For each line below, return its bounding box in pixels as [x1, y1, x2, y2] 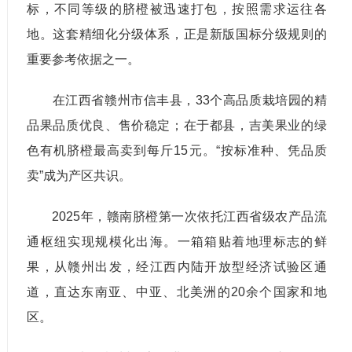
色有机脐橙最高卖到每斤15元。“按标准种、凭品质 [27, 143, 327, 157]
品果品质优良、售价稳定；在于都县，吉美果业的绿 [27, 118, 327, 132]
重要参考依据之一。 [27, 52, 141, 66]
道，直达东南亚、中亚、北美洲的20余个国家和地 [27, 284, 327, 299]
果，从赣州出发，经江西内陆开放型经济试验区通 [27, 259, 327, 273]
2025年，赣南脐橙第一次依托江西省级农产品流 [27, 209, 327, 223]
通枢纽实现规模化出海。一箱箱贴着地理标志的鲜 [27, 234, 327, 248]
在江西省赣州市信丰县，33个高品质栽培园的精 [27, 93, 327, 107]
